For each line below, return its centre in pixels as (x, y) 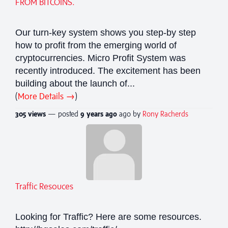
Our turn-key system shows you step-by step (106, 32)
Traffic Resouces (44, 186)
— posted (63, 113)
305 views (31, 113)
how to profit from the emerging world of (96, 45)
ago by (131, 113)
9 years (92, 113)
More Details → (46, 96)
